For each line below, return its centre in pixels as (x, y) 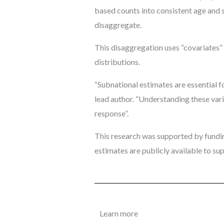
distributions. (117, 62)
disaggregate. (118, 25)
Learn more (118, 213)
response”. (111, 113)
